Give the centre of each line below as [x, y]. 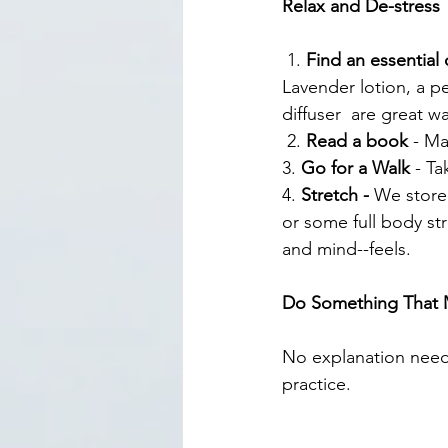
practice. [316, 384]
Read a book [357, 141]
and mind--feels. [346, 249]
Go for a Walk [358, 168]
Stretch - [337, 195]
